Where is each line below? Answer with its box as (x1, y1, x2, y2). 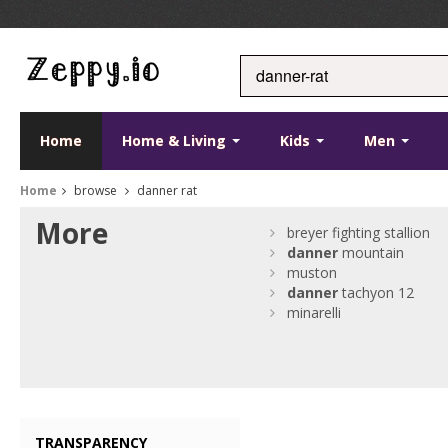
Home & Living (122, 131, 230, 150)
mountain (338, 243, 405, 262)
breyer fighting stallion (287, 223, 431, 242)
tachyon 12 (338, 283, 415, 302)
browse (71, 182, 120, 199)
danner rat (134, 182, 197, 199)
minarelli (287, 303, 342, 322)
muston (287, 263, 338, 282)
